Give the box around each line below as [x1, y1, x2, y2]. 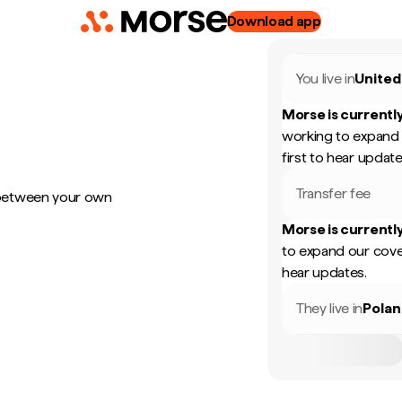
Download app [226, 13, 321, 30]
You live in [296, 70, 355, 87]
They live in [296, 300, 363, 317]
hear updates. [282, 264, 367, 281]
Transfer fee [296, 185, 371, 202]
